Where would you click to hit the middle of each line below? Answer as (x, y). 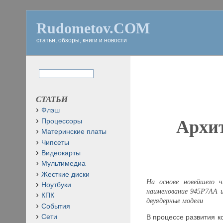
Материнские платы (74, 132)
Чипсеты (55, 142)
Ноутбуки (56, 185)
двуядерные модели (174, 201)
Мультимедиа (63, 164)
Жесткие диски (65, 174)
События (56, 206)
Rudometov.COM (93, 28)
